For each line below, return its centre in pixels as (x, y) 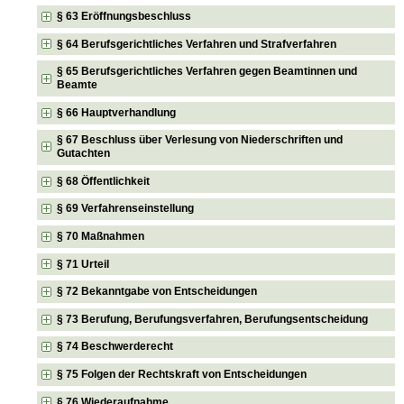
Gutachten (84, 154)
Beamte (78, 85)
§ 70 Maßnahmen (101, 237)
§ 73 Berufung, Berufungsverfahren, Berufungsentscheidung (213, 319)
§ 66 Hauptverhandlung (117, 112)
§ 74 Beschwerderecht (115, 347)
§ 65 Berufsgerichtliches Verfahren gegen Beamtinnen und (207, 72)
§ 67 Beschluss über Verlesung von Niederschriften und (200, 140)
